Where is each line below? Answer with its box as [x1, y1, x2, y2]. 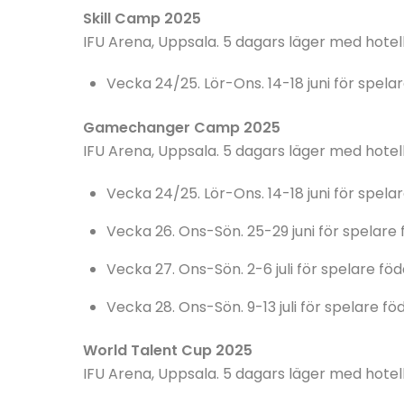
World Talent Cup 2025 [83, 339, 252, 361]
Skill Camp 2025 [83, 7, 201, 29]
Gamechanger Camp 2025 [83, 116, 280, 138]
